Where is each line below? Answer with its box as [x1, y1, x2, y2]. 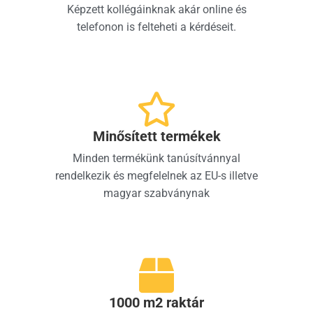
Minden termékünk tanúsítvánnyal [73, 152, 240, 165]
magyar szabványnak [103, 187, 210, 200]
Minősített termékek [92, 128, 221, 145]
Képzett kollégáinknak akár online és [66, 3, 247, 16]
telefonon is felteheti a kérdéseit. [77, 20, 236, 34]
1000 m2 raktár [109, 294, 204, 311]
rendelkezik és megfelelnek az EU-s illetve [55, 169, 258, 182]
